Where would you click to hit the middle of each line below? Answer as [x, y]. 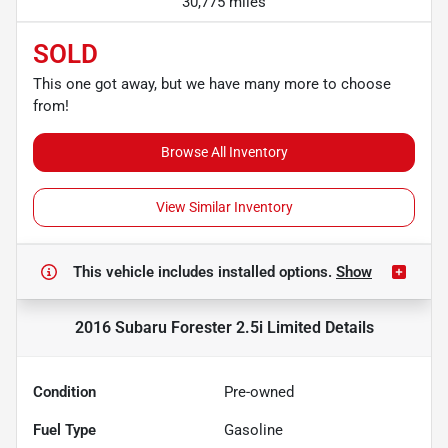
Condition [64, 391]
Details [347, 327]
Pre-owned [259, 391]
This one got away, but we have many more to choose [212, 83]
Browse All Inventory [224, 151]
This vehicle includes [145, 271]
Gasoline [253, 429]
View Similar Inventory [224, 206]
